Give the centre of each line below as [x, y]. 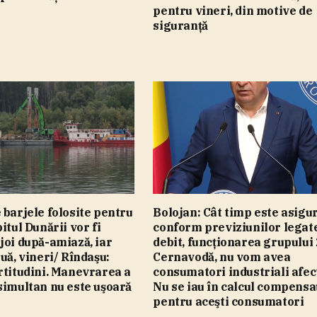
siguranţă [180, 25]
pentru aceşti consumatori [229, 301]
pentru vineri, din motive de [233, 10]
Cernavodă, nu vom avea [222, 257]
